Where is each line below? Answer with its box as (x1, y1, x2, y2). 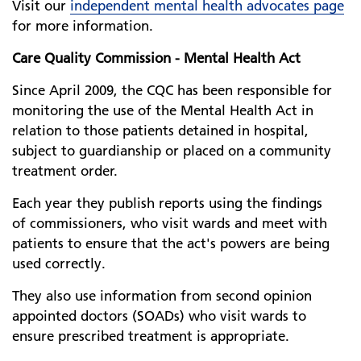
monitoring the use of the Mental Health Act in (12, 102, 313, 118)
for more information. (12, 18, 153, 34)
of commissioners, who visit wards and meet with (12, 215, 327, 231)
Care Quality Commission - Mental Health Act (12, 50, 301, 66)
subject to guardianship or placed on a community (12, 143, 331, 159)
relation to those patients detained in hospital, (12, 122, 309, 139)
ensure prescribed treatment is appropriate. (12, 328, 289, 344)
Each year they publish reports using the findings (12, 195, 322, 211)
